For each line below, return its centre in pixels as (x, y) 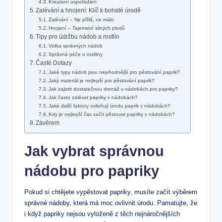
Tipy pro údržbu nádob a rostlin (78, 37)
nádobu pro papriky (92, 171)
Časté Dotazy (54, 63)
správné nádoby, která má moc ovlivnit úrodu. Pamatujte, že (111, 203)
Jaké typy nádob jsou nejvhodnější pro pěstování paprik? (114, 72)
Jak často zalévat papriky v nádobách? (93, 98)
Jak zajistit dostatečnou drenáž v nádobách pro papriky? (113, 89)
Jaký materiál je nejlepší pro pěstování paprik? (102, 81)
